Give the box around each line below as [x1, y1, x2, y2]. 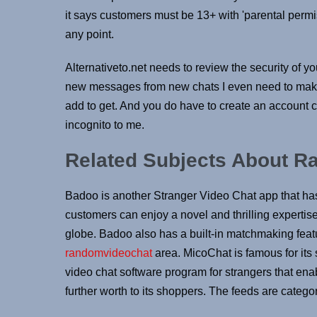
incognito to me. [65, 118, 144, 131]
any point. [65, 28, 114, 40]
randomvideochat [65, 246, 152, 259]
